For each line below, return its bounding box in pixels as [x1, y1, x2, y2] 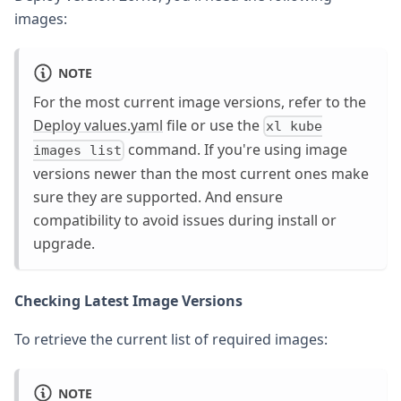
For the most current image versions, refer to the [33, 91, 366, 112]
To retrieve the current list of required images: [14, 329, 328, 350]
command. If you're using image [124, 139, 348, 159]
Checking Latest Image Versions [14, 291, 243, 311]
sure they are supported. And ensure [33, 187, 283, 208]
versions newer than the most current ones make [33, 164, 369, 184]
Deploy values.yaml [33, 115, 163, 135]
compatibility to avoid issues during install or [33, 210, 337, 231]
